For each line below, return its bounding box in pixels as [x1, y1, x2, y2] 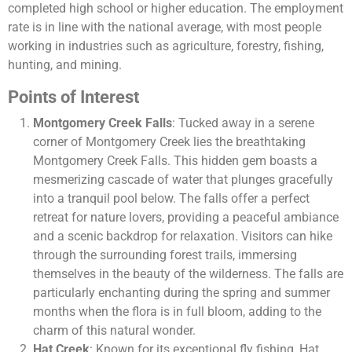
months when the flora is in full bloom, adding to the [33, 304, 321, 320]
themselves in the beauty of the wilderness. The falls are [33, 266, 343, 282]
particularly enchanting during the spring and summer [33, 285, 330, 301]
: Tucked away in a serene [172, 115, 314, 131]
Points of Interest [8, 87, 139, 108]
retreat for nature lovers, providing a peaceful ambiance [33, 210, 339, 225]
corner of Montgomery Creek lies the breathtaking [33, 134, 306, 150]
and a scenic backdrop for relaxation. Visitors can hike [33, 229, 332, 244]
